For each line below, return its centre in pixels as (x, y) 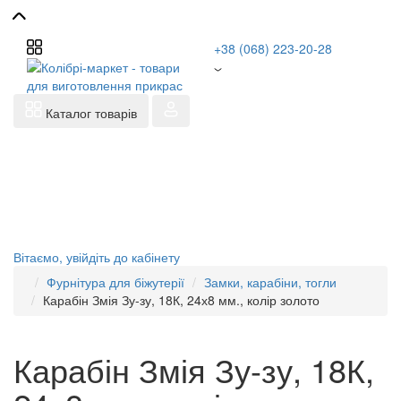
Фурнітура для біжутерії (115, 282)
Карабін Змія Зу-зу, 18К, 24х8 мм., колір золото (181, 300)
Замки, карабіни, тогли (270, 282)
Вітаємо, (38, 257)
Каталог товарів (91, 113)
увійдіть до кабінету (123, 257)
